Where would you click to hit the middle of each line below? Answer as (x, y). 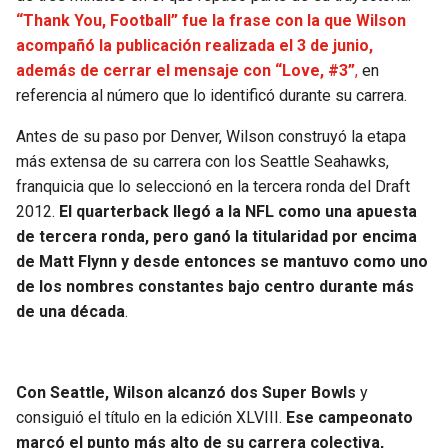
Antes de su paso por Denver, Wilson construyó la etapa (211, 137)
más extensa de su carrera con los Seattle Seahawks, (202, 162)
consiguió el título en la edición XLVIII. (151, 418)
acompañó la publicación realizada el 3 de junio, (194, 46)
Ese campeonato (349, 418)
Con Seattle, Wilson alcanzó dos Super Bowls (188, 393)
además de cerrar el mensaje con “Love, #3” (185, 71)
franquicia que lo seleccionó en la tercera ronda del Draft (213, 187)
